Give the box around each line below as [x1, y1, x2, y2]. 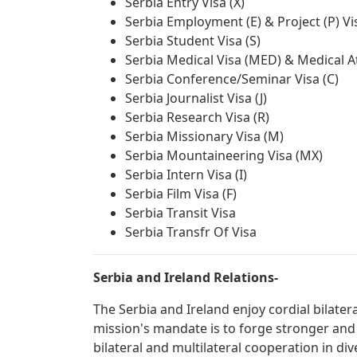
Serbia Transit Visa [125, 204, 236, 222]
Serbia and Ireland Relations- [93, 269, 278, 286]
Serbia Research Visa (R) [125, 108, 269, 126]
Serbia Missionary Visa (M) [125, 127, 284, 145]
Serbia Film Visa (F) [125, 185, 237, 202]
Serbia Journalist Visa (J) [125, 89, 267, 107]
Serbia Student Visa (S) [125, 32, 261, 49]
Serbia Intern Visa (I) [125, 166, 247, 183]
